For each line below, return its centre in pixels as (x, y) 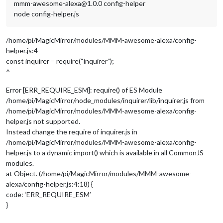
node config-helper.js (47, 13)
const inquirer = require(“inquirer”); (60, 61)
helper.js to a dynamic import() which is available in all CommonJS (105, 152)
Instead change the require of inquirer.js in (72, 131)
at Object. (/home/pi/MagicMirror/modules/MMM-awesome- (99, 173)
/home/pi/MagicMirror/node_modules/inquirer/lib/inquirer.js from (105, 100)
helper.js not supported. (43, 121)
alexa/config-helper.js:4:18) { (50, 184)
